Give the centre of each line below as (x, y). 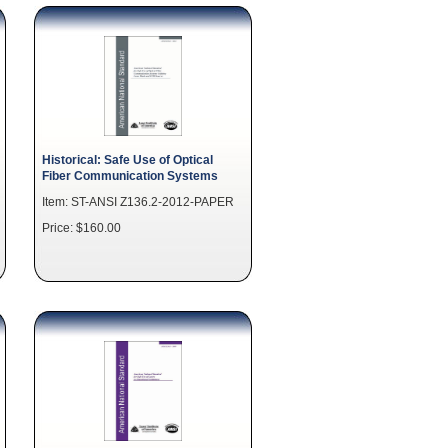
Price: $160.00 (81, 227)
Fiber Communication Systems (130, 175)
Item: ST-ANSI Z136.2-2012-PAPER (138, 201)
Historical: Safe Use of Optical (127, 159)
